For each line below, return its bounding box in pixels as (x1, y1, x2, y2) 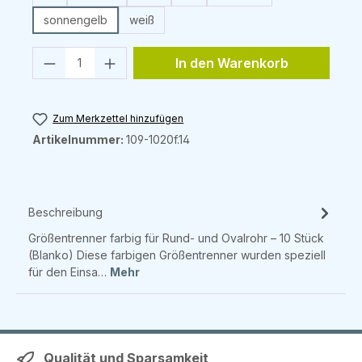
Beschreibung (28, 205, 103, 220)
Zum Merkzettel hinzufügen (53, 112, 184, 124)
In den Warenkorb (175, 55, 288, 71)
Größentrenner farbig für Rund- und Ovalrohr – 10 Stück (28, 231, 324, 246)
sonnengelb (44, 13, 107, 27)
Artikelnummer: (32, 133, 126, 147)
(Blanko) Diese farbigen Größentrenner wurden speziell (28, 248, 326, 263)
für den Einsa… (28, 265, 110, 280)
